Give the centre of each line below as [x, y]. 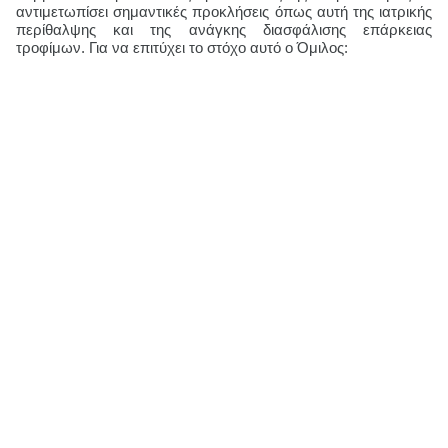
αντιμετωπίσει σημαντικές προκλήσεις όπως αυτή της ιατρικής [224, 11]
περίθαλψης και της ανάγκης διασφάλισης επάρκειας [224, 29]
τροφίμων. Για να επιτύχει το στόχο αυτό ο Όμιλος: [182, 47]
